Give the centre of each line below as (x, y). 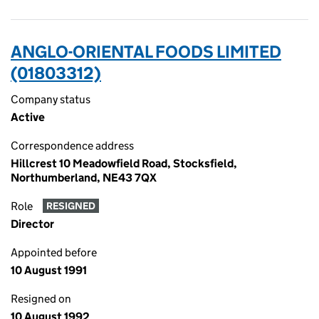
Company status (51, 99)
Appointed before (54, 252)
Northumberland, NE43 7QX (84, 178)
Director (32, 224)
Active (28, 117)
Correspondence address (72, 146)
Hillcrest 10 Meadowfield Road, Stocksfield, (124, 163)
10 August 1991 (49, 270)
